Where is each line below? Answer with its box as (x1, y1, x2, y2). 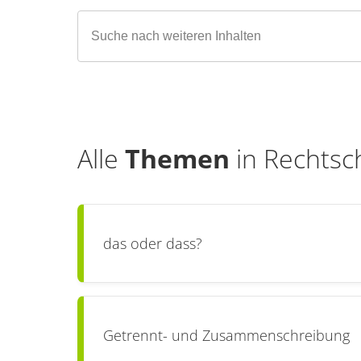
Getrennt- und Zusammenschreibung (103, 326, 350, 345)
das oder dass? (103, 234, 202, 253)
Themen (125, 141, 230, 176)
